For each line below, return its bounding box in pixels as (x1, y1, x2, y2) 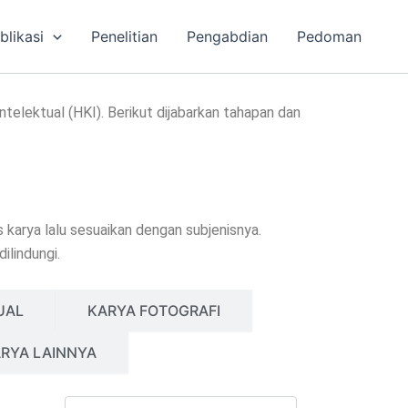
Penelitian (91, 27, 158, 46)
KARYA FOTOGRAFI (87, 301, 220, 320)
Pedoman (297, 27, 362, 46)
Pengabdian (187, 27, 268, 46)
